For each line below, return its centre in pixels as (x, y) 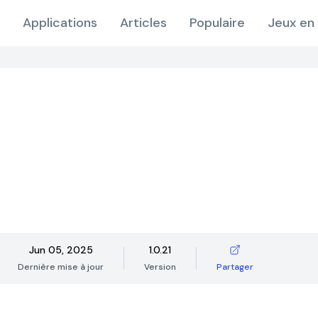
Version (160, 267)
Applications (60, 23)
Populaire (217, 23)
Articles (143, 23)
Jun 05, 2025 (61, 250)
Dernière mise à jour (61, 267)
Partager (235, 267)
